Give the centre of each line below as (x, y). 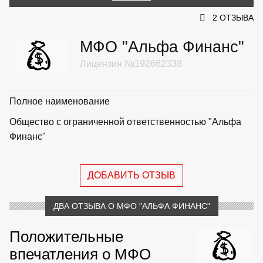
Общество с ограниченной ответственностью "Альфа (125, 122)
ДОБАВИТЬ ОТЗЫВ (131, 175)
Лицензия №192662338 (131, 63)
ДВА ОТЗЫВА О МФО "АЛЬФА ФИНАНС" (131, 206)
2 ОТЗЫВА (233, 17)
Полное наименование (60, 101)
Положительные (66, 236)
